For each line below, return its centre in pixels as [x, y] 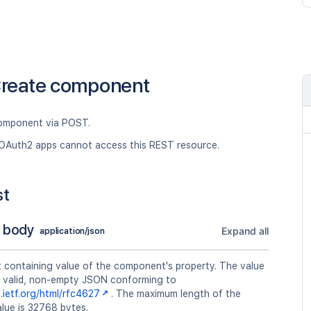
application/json [72, 231]
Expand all [245, 231]
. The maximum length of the [176, 294]
